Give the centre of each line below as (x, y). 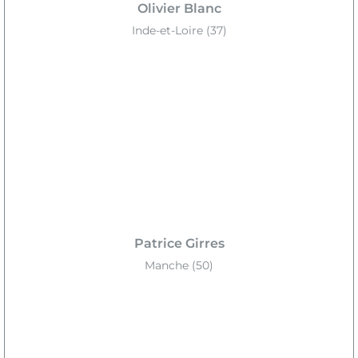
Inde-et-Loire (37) (179, 30)
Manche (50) (179, 266)
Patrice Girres (179, 244)
